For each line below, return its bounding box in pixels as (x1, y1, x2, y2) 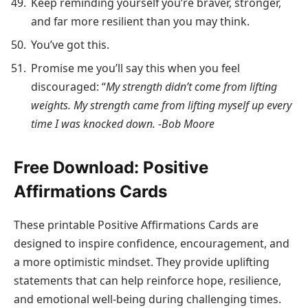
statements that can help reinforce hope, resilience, (14, 273, 281, 289)
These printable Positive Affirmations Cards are (14, 217, 258, 233)
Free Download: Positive (14, 157, 208, 178)
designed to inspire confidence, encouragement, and (14, 236, 289, 252)
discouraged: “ (31, 79, 106, 95)
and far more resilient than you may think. (31, 14, 250, 30)
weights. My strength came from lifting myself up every (31, 98, 291, 113)
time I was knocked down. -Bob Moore (31, 116, 214, 132)
